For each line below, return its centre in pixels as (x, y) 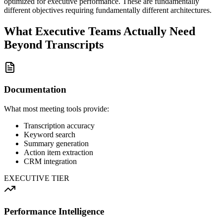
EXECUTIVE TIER (37, 178)
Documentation (35, 90)
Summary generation (56, 144)
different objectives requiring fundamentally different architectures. (108, 10)
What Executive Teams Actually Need (100, 31)
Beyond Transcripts (54, 44)
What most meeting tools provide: (56, 109)
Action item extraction (58, 153)
